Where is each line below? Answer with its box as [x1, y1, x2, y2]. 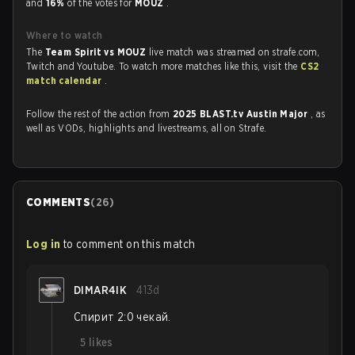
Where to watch [26, 29, 103, 41]
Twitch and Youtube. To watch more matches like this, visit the [26, 60, 301, 72]
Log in [26, 238, 61, 250]
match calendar [26, 74, 105, 86]
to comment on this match [63, 238, 196, 250]
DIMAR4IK [74, 284, 128, 296]
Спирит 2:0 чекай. [74, 311, 171, 323]
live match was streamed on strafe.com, [148, 46, 320, 58]
